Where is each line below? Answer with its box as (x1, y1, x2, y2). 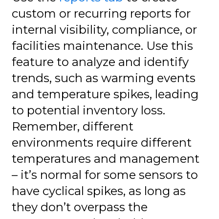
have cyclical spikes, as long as (12, 184, 186, 198)
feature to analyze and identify (12, 55, 189, 69)
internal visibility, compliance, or (12, 22, 197, 37)
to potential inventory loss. (12, 103, 165, 118)
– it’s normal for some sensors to (12, 168, 198, 182)
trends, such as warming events (12, 71, 196, 86)
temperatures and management (12, 152, 199, 166)
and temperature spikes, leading (12, 87, 198, 102)
